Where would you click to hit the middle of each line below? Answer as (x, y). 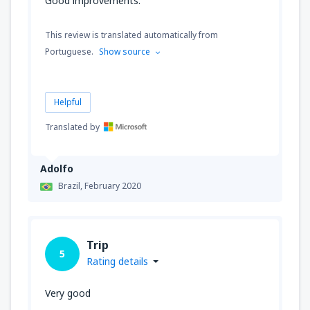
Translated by (72, 127)
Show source (125, 52)
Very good (68, 293)
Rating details (117, 262)
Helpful (68, 102)
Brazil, (71, 186)
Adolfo (57, 169)
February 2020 (113, 186)
